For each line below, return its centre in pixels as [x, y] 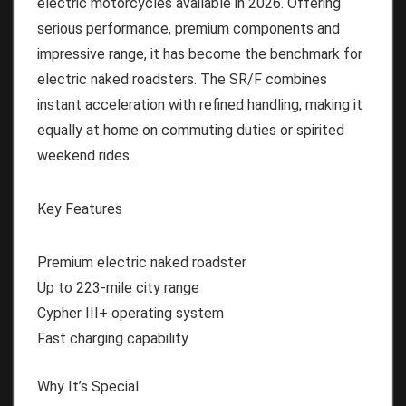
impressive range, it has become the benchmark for [200, 53]
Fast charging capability [113, 338]
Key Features [80, 208]
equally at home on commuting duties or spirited [191, 130]
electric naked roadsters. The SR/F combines [182, 79]
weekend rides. [85, 155]
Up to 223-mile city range [118, 287]
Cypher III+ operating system [130, 313]
